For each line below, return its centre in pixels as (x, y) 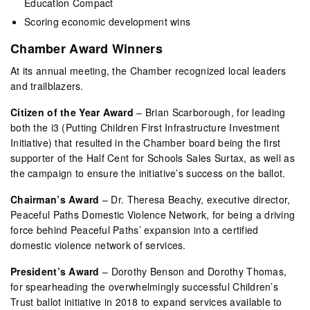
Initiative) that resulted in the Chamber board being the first (146, 142)
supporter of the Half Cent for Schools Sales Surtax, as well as (153, 157)
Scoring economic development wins (108, 21)
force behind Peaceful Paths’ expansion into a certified (135, 229)
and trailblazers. (47, 85)
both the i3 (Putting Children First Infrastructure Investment (145, 127)
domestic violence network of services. (98, 245)
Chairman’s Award (55, 199)
